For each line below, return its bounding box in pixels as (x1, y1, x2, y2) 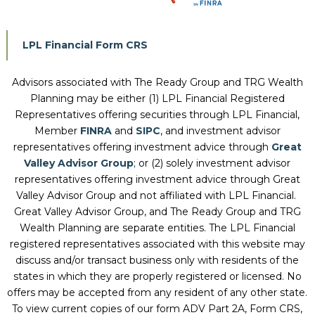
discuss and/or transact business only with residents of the (15, 253, 300, 266)
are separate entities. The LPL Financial (101, 221, 295, 234)
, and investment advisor (160, 124, 281, 137)
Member (34, 124, 80, 137)
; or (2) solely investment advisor (134, 156, 291, 169)
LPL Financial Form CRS (22, 38, 148, 51)
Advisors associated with (11, 75, 134, 89)
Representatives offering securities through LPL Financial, (15, 108, 300, 121)
